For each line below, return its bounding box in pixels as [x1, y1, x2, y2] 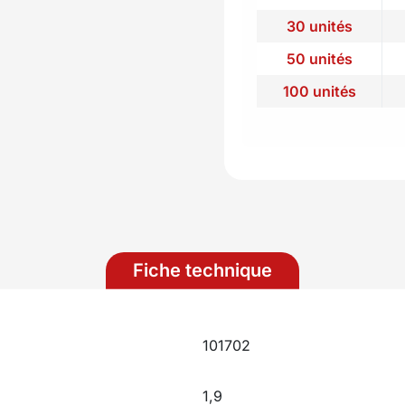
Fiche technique [133, 259, 272, 281]
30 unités [286, 16, 353, 35]
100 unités [282, 81, 356, 100]
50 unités [286, 49, 353, 68]
